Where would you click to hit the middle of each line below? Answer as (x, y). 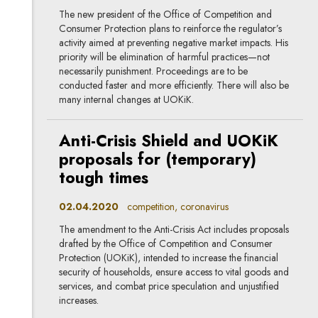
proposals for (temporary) (158, 160)
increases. (79, 300)
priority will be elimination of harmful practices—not (165, 57)
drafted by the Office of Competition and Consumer (166, 243)
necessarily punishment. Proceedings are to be (154, 71)
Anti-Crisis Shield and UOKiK (169, 141)
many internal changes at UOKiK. (127, 100)
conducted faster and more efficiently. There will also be (174, 86)
